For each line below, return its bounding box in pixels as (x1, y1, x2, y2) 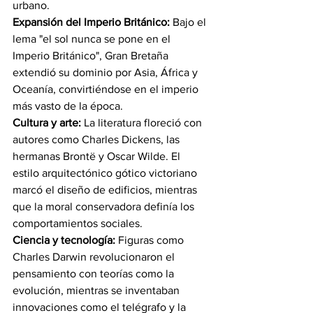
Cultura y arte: (13, 116, 84, 129)
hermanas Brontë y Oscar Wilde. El (13, 150, 183, 162)
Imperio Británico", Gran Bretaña (13, 49, 171, 61)
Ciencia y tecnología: (13, 233, 118, 246)
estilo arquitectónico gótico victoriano (13, 166, 200, 179)
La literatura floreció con (84, 116, 205, 129)
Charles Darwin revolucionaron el (13, 250, 177, 263)
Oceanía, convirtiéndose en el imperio (13, 82, 201, 95)
